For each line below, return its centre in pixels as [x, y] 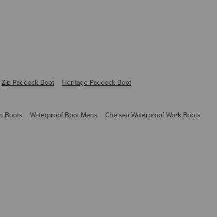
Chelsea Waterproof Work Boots [153, 115]
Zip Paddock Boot [28, 82]
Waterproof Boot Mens [64, 115]
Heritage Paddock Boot [97, 82]
